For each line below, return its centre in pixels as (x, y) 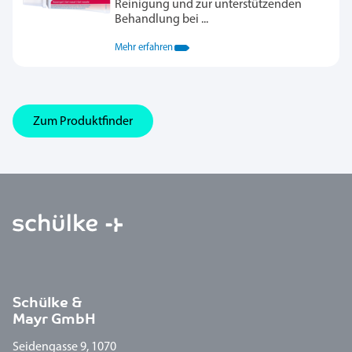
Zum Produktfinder (83, 121)
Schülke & (48, 302)
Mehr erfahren (144, 48)
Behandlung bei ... (161, 20)
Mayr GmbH (54, 319)
